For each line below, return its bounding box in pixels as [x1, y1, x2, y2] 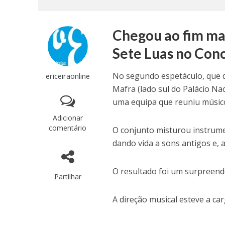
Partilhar [54, 172, 81, 181]
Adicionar [52, 113, 83, 123]
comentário [49, 123, 87, 133]
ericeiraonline [45, 71, 90, 81]
